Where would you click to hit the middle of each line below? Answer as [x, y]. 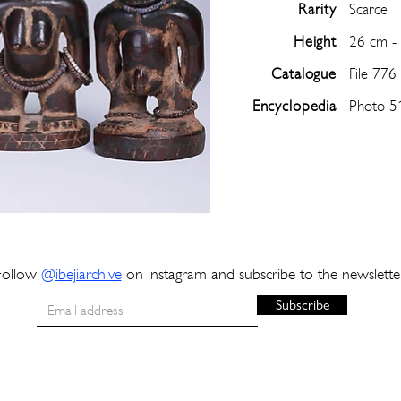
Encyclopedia [294, 106]
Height [315, 41]
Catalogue [304, 73]
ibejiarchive [88, 273]
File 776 [373, 73]
